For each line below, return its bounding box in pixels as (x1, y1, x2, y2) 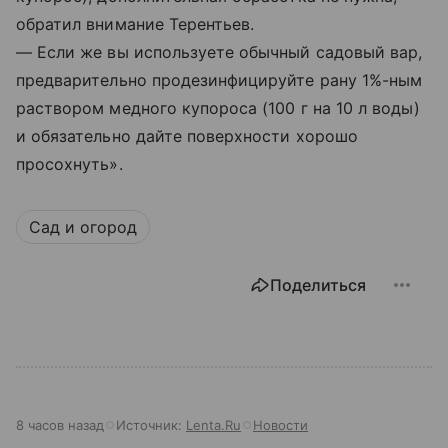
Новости (253, 416, 308, 433)
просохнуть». (16, 153, 123, 174)
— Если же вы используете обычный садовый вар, (16, 41, 423, 62)
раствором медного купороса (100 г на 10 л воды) (16, 97, 421, 118)
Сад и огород (29, 216, 137, 237)
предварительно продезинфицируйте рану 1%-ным (16, 69, 423, 90)
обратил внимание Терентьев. (16, 13, 255, 34)
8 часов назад (16, 416, 104, 433)
